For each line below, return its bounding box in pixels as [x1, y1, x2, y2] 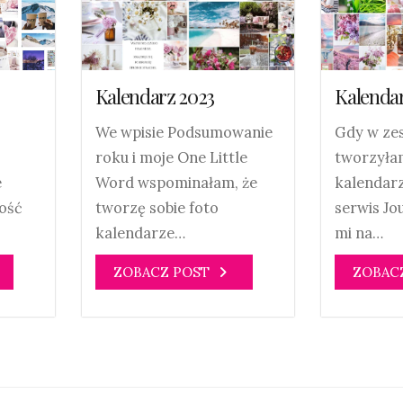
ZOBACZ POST [112, 263, 210, 281]
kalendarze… [94, 223, 185, 242]
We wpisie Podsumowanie [94, 122, 273, 141]
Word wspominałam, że [94, 173, 257, 192]
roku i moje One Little [94, 148, 247, 166]
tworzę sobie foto [94, 198, 219, 217]
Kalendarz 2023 [94, 82, 215, 110]
